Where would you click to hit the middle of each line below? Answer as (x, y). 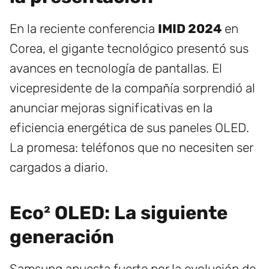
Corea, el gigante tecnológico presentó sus (129, 49)
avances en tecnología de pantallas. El (116, 68)
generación (62, 237)
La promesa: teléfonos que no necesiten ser (131, 148)
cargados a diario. (59, 168)
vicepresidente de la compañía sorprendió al (132, 88)
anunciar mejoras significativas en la (111, 108)
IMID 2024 (190, 29)
